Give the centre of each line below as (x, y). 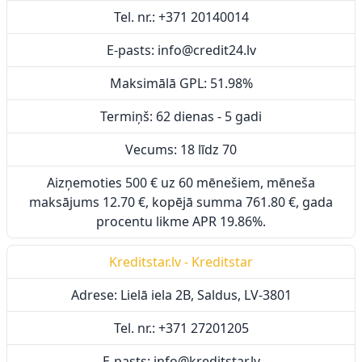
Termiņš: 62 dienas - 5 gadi (181, 116)
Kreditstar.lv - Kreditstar (181, 262)
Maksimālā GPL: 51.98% (181, 83)
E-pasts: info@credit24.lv (181, 50)
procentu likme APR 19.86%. (181, 221)
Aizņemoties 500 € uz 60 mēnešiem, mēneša (181, 183)
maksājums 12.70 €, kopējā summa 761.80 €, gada (181, 202)
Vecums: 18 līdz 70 (181, 149)
